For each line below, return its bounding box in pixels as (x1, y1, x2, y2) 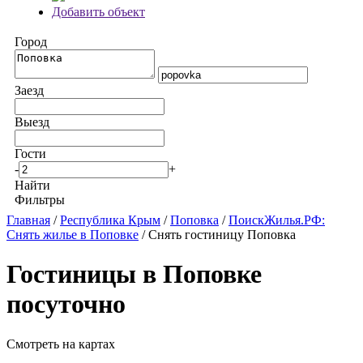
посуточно (6, 289, 126, 319)
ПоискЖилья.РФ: (228, 213, 325, 227)
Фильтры (15, 193, 65, 207)
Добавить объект (52, 5, 145, 19)
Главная (6, 213, 50, 227)
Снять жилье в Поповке (6, 228, 139, 241)
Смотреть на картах (6, 336, 115, 351)
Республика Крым (60, 213, 160, 227)
